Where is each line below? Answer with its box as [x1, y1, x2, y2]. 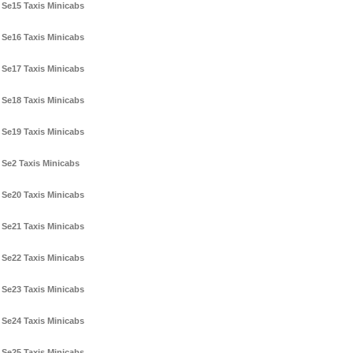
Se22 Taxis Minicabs [2, 253, 84, 263]
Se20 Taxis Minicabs [2, 190, 84, 200]
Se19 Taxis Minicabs [2, 127, 84, 137]
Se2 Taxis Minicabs [2, 158, 80, 169]
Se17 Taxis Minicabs [2, 64, 84, 74]
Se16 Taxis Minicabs [2, 32, 84, 43]
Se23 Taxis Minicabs [2, 284, 84, 295]
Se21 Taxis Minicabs [2, 221, 84, 232]
